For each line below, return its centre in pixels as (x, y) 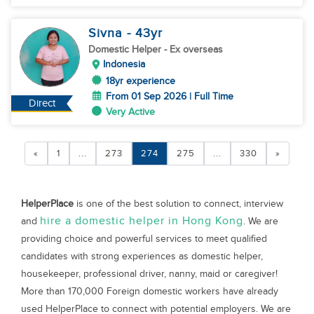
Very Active (130, 112)
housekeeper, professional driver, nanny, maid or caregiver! (149, 274)
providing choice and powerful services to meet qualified (144, 239)
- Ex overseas (193, 49)
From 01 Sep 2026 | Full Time (170, 96)
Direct (42, 103)
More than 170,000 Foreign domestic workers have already (150, 291)
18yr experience (141, 81)
